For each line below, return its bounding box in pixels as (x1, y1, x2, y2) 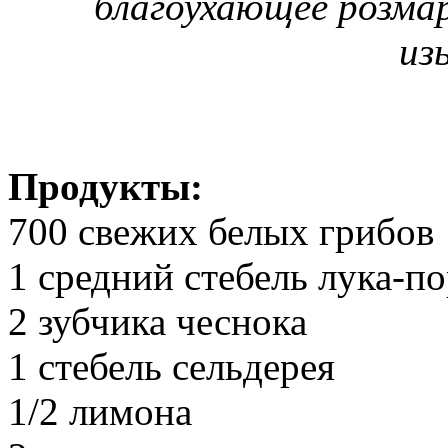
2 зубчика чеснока (8, 299, 307, 343)
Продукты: (8, 164, 203, 208)
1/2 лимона (8, 389, 192, 433)
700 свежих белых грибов (8, 209, 434, 253)
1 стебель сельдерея (8, 344, 335, 388)
